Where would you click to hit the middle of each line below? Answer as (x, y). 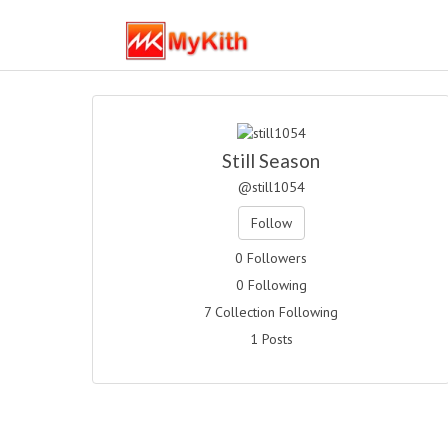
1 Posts (271, 338)
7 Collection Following (271, 311)
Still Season (271, 160)
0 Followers (271, 257)
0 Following (271, 284)
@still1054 (271, 186)
